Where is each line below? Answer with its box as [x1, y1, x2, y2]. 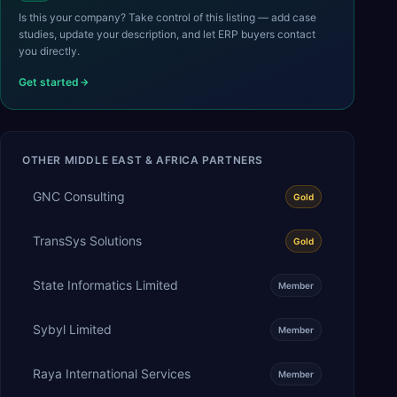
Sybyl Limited [33, 321, 112, 337]
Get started [19, 74, 79, 89]
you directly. [19, 43, 80, 58]
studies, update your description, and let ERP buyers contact [19, 27, 315, 41]
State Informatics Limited [33, 276, 178, 292]
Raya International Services [33, 365, 191, 381]
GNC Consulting [33, 188, 125, 204]
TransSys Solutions [33, 232, 142, 248]
